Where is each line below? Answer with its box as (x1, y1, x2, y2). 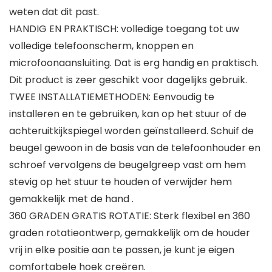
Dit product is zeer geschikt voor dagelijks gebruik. (9, 73, 247, 87)
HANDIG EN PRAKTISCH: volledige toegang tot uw (9, 22, 239, 36)
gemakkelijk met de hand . (9, 192, 134, 206)
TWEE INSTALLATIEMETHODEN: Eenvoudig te (9, 90, 214, 104)
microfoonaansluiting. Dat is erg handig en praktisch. (9, 56, 259, 70)
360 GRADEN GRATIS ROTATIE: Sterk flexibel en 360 (9, 209, 250, 223)
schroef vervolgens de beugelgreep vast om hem (9, 158, 246, 172)
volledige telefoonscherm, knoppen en (9, 39, 194, 53)
